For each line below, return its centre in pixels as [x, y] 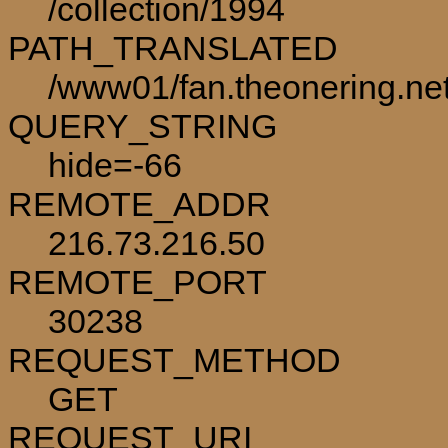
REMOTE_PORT [137, 281]
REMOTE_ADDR [139, 203]
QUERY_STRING [142, 125]
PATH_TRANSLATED [173, 47]
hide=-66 [115, 164]
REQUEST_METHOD [174, 359]
